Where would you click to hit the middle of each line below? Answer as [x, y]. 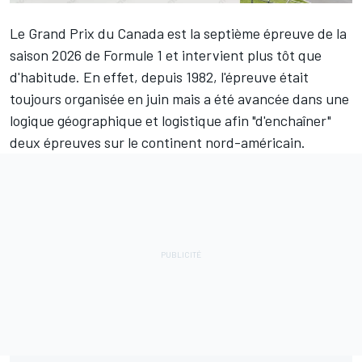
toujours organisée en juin [91, 98]
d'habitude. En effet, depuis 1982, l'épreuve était [159, 76]
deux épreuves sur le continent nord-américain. [158, 142]
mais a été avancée [231, 98]
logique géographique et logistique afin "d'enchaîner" [170, 120]
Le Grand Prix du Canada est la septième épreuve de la [178, 33]
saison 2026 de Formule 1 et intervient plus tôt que [166, 55]
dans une [319, 98]
